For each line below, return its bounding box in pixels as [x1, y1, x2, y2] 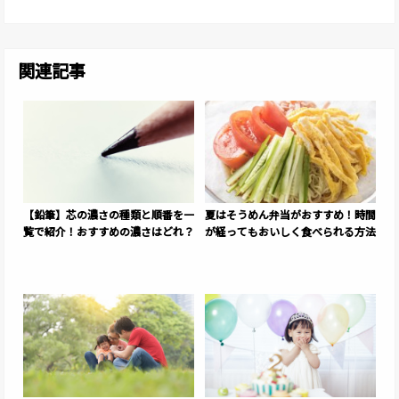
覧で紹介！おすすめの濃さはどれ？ [23, 223, 194, 239]
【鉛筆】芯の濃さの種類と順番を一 [23, 206, 194, 222]
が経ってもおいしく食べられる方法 [205, 223, 376, 239]
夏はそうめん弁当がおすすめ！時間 [205, 206, 376, 222]
